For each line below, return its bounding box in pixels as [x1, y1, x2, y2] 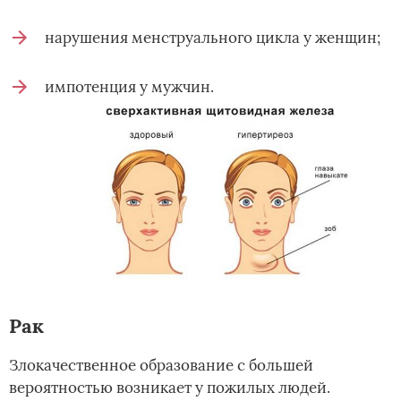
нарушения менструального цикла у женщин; [45, 28, 380, 48]
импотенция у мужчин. [45, 77, 214, 98]
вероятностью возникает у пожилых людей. [9, 377, 330, 397]
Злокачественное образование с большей [9, 354, 313, 375]
